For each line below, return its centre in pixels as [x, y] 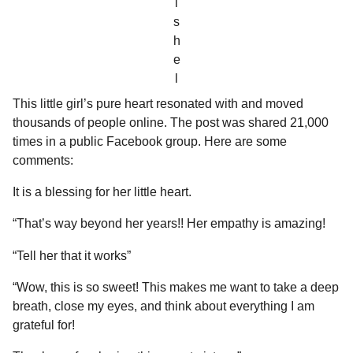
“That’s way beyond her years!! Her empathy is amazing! [171, 224]
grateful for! [45, 325]
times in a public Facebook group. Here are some [150, 141]
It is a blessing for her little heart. [102, 192]
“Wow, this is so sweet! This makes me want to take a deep [176, 287]
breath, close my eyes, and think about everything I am [163, 306]
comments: [43, 160]
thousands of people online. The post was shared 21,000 [171, 122]
